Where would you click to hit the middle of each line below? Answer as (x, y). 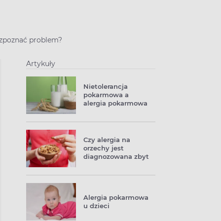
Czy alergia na (107, 140)
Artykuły (41, 64)
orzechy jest (104, 148)
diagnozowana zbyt (116, 156)
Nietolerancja (106, 86)
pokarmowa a (106, 95)
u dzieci (96, 206)
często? (96, 165)
